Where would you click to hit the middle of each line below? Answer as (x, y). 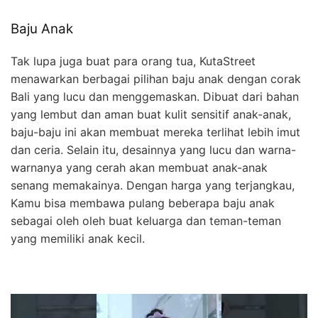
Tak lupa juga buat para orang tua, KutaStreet (133, 61)
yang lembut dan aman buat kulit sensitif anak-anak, (151, 114)
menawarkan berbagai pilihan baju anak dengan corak (156, 78)
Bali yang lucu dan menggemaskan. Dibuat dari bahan (155, 96)
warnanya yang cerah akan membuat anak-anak (139, 167)
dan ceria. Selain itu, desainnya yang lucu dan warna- (153, 149)
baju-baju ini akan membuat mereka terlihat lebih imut (155, 132)
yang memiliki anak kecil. (78, 238)
